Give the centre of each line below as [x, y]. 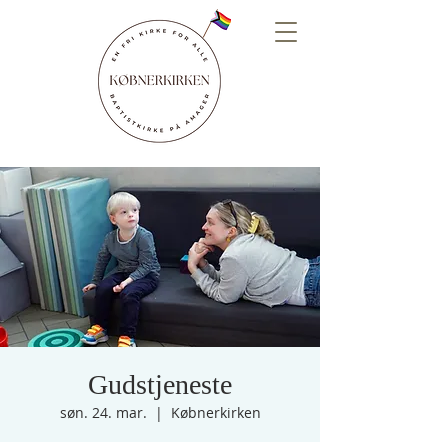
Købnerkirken [215, 412]
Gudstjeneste [160, 384]
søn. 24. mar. [103, 412]
